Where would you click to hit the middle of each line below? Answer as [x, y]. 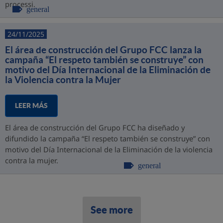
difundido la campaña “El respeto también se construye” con [108, 138]
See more [111, 210]
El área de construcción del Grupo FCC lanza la [103, 50]
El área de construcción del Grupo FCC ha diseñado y [95, 127]
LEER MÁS [31, 106]
